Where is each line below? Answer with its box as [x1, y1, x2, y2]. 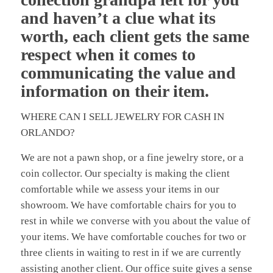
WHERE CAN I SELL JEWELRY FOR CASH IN [20, 111, 224, 123]
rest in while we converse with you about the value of [20, 214, 250, 227]
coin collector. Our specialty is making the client [20, 167, 230, 179]
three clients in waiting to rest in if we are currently [20, 246, 241, 258]
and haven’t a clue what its [20, 8, 216, 27]
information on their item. [20, 81, 209, 101]
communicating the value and [20, 63, 236, 82]
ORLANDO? [20, 127, 75, 139]
